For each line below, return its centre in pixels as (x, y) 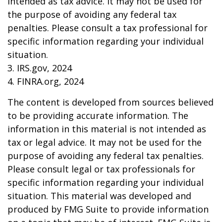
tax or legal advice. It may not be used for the (105, 142)
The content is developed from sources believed (111, 102)
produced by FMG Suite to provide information (108, 209)
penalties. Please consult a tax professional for (108, 28)
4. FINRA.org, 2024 (46, 81)
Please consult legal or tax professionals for (101, 169)
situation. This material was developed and (99, 196)
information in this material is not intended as (107, 129)
